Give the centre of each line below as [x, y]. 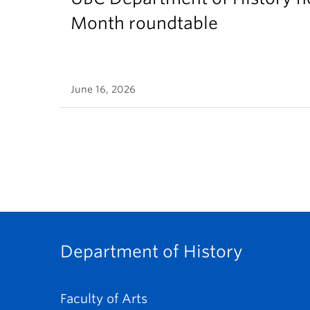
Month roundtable [144, 24]
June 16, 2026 [103, 90]
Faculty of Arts [104, 299]
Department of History [152, 252]
